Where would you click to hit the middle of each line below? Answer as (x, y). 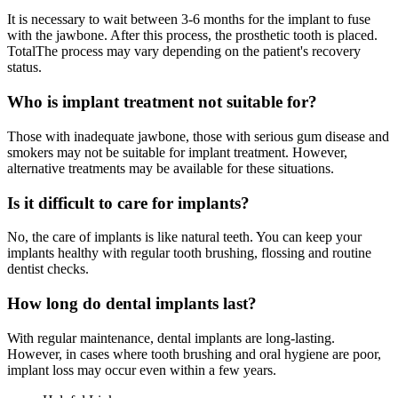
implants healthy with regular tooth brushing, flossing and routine (189, 253)
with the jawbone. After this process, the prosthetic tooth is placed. (192, 36)
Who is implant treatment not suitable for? (162, 102)
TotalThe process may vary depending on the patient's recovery (184, 52)
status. (24, 68)
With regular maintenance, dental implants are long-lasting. (171, 338)
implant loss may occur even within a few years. (142, 370)
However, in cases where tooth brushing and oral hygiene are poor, (194, 354)
